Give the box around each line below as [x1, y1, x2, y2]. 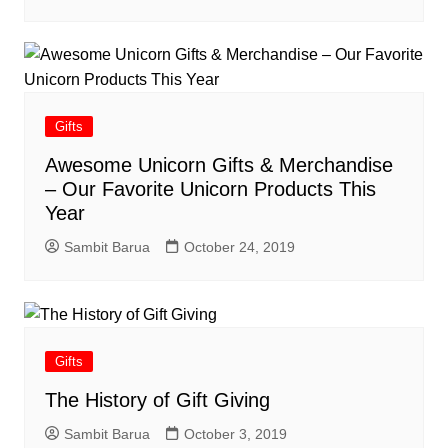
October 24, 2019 [183, 238, 295, 255]
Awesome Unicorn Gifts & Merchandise [44, 153, 393, 176]
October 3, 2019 [183, 426, 287, 443]
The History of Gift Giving [44, 389, 270, 412]
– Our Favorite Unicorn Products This [44, 177, 376, 200]
